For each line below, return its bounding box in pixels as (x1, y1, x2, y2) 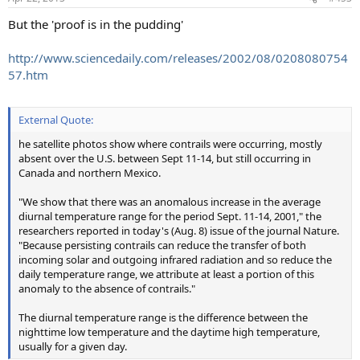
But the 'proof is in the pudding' (8, 16, 183, 33)
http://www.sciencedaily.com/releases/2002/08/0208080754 (8, 50, 348, 67)
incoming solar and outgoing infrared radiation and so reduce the (18, 252, 332, 267)
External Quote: (18, 112, 93, 127)
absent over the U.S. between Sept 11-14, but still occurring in (18, 150, 311, 166)
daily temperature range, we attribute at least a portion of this (18, 266, 314, 281)
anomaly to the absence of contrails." (18, 280, 195, 296)
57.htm (8, 67, 48, 84)
